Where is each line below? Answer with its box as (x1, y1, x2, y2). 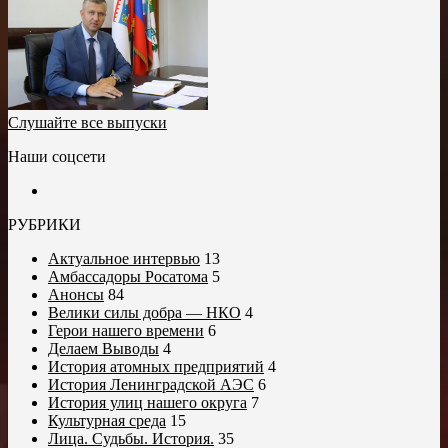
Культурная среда (48, 412, 166, 430)
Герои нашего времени (48, 322, 204, 340)
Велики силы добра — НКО (48, 304, 241, 322)
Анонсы (48, 286, 104, 304)
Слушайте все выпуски (8, 114, 167, 132)
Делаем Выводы (48, 340, 159, 358)
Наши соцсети (8, 148, 106, 166)
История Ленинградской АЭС (48, 376, 254, 394)
